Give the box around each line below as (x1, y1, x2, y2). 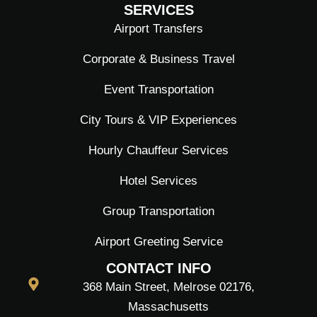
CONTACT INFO (105, 260, 212, 276)
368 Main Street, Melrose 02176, (82, 279, 255, 294)
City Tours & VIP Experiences (80, 113, 237, 127)
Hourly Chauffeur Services (88, 143, 229, 157)
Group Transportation (103, 204, 214, 218)
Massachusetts (128, 299, 209, 313)
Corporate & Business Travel (82, 52, 235, 66)
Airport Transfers (114, 21, 203, 35)
